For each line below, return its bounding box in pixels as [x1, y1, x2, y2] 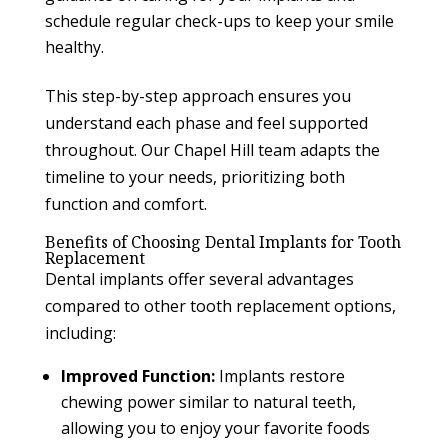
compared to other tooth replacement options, [44, 295, 396, 318]
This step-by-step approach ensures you [44, 85, 351, 108]
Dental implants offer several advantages [44, 268, 354, 291]
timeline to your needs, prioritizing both [44, 166, 345, 189]
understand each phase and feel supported [44, 112, 368, 135]
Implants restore [214, 365, 345, 388]
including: [44, 322, 116, 345]
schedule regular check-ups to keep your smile [44, 10, 394, 33]
